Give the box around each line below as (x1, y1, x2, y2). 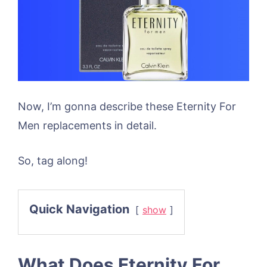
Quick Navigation (29, 201, 129, 216)
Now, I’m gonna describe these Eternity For (18, 100, 236, 113)
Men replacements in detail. (18, 119, 157, 132)
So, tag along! (18, 154, 88, 167)
